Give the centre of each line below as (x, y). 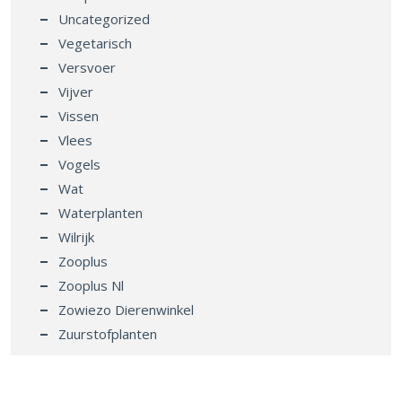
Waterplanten (100, 212)
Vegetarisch (95, 43)
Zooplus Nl (91, 285)
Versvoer (87, 67)
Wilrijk (76, 236)
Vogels (79, 164)
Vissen (79, 115)
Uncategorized (104, 18)
